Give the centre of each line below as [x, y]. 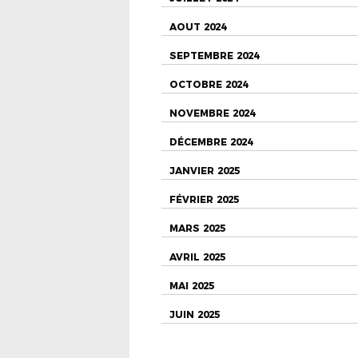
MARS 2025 [197, 229]
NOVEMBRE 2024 [212, 113]
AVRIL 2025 [197, 257]
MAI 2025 [192, 286]
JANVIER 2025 [205, 171]
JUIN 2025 [195, 315]
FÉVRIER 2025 [204, 200]
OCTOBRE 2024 [209, 85]
